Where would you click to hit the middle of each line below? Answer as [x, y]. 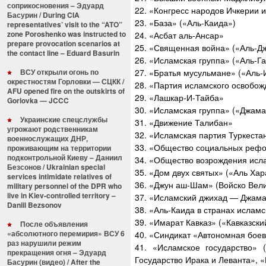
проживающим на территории [59, 148]
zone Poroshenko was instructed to [66, 34]
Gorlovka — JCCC [38, 100]
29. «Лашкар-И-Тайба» [179, 97]
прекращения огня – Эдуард [57, 252]
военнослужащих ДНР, [47, 138]
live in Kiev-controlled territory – [61, 195]
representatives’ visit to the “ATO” [65, 24]
